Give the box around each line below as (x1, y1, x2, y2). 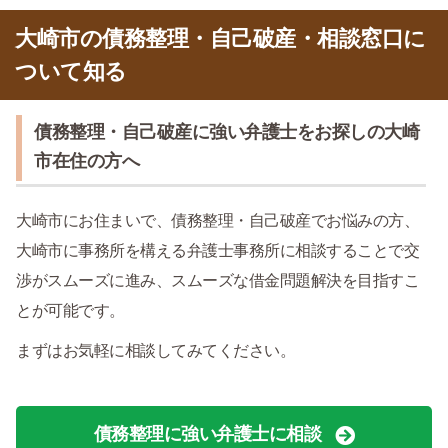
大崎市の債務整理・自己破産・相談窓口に (15, 25, 426, 51)
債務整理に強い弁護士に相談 (93, 423, 321, 444)
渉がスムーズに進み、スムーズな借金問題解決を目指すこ (16, 271, 419, 289)
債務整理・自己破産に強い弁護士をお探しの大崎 (34, 121, 419, 142)
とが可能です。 (16, 301, 125, 319)
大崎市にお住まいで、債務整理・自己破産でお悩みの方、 (16, 211, 419, 229)
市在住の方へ (34, 150, 139, 171)
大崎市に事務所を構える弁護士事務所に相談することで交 (16, 241, 419, 259)
